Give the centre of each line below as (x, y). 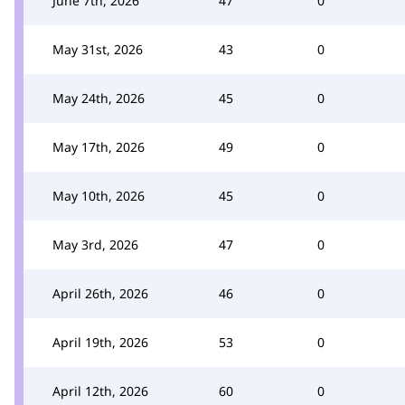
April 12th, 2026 (100, 391)
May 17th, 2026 (99, 146)
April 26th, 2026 (100, 293)
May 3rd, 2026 (95, 244)
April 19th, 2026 (100, 342)
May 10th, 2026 (99, 195)
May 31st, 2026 (98, 49)
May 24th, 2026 (99, 98)
